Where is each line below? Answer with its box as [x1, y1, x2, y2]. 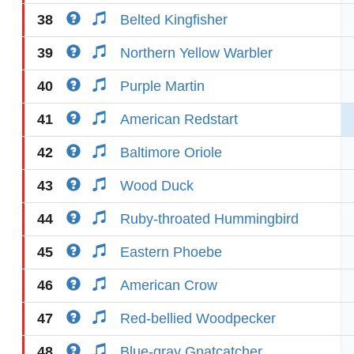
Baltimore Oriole [120, 145, 222, 160]
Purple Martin [120, 78, 205, 94]
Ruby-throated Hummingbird [120, 211, 299, 227]
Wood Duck [120, 178, 194, 194]
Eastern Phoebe [120, 244, 222, 260]
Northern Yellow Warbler [120, 45, 273, 61]
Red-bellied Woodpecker [120, 311, 276, 326]
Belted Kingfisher [120, 12, 228, 28]
